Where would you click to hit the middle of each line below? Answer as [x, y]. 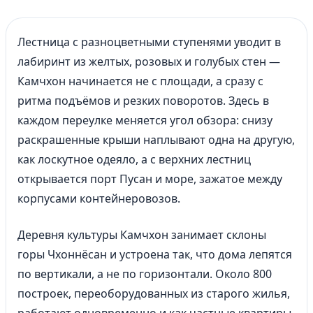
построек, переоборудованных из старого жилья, [154, 293]
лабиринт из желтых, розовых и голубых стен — [149, 61]
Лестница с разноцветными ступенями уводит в [149, 42]
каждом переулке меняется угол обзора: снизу [145, 120]
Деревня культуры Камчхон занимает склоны [142, 235]
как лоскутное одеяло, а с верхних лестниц [134, 159]
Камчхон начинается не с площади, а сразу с [140, 81]
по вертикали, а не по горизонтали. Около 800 [145, 274]
